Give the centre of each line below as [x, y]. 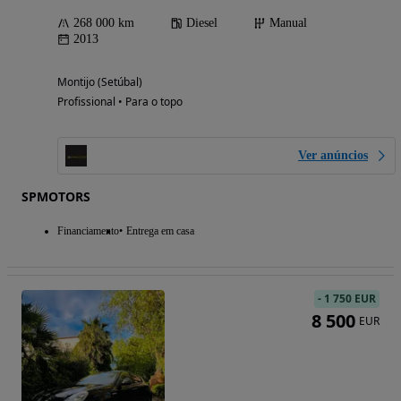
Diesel [202, 22]
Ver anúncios [333, 155]
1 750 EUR [350, 298]
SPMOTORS [56, 196]
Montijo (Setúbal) [100, 81]
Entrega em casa [160, 230]
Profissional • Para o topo [120, 101]
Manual [288, 22]
